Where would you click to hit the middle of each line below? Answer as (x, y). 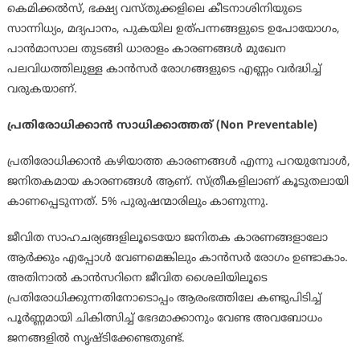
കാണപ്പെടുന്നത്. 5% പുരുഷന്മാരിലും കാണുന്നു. (137, 202)
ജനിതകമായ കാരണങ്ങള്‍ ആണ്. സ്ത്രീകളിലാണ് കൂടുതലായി (178, 182)
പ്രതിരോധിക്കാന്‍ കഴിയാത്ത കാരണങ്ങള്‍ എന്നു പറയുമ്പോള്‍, (178, 162)
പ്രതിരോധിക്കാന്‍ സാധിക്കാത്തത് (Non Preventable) (162, 126)
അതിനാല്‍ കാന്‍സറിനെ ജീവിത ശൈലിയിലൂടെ (137, 279)
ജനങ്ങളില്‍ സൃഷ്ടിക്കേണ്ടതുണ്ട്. (96, 339)
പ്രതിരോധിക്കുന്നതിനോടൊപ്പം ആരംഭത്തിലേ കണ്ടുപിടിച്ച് (164, 299)
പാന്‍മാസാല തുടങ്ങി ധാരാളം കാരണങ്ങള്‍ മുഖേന (146, 50)
